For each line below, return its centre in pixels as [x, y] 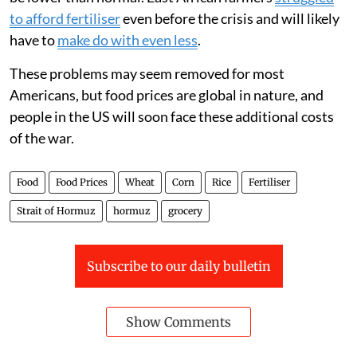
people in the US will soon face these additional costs [172, 116]
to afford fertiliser [65, 18]
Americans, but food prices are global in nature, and [167, 95]
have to [33, 40]
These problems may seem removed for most [147, 73]
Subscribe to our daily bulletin [178, 266]
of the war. [42, 138]
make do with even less [127, 40]
